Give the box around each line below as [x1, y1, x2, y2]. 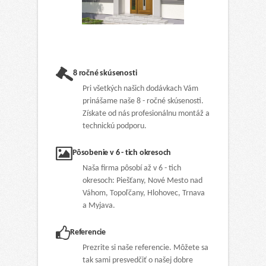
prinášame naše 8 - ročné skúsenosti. [83, 97, 204, 106]
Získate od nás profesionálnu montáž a [83, 109, 210, 119]
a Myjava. [83, 201, 115, 211]
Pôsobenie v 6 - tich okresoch [72, 148, 172, 158]
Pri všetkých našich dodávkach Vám [83, 84, 198, 94]
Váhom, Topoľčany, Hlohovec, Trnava [83, 189, 205, 198]
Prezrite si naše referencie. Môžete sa [83, 243, 208, 253]
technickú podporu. [83, 122, 147, 131]
